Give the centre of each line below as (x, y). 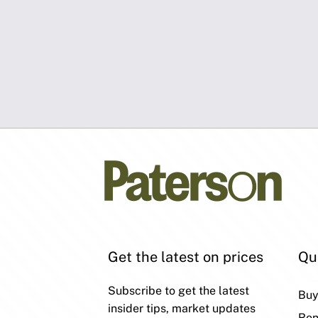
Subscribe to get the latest (179, 290)
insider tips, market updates (182, 308)
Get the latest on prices (186, 257)
